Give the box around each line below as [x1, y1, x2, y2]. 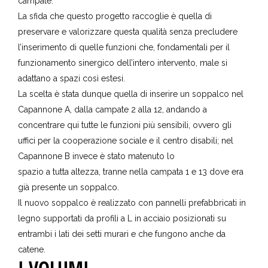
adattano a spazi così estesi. [18, 73, 125, 83]
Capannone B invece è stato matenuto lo [18, 151, 175, 161]
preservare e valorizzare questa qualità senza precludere [18, 26, 237, 36]
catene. [18, 244, 45, 254]
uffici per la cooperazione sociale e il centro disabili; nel [18, 135, 233, 145]
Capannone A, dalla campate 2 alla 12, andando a [18, 104, 207, 114]
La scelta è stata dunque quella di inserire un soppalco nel [18, 89, 243, 99]
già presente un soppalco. [18, 182, 119, 192]
